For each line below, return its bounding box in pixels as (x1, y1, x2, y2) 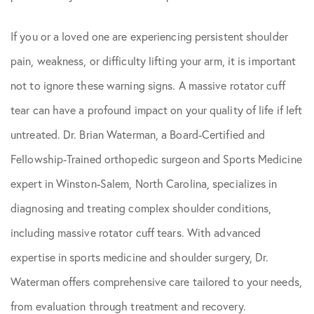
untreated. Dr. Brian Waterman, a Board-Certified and (11, 127, 266, 142)
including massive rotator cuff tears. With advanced (11, 225, 261, 240)
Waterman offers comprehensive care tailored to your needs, (11, 274, 302, 289)
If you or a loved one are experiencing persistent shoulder (11, 29, 288, 43)
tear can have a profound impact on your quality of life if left (11, 102, 303, 117)
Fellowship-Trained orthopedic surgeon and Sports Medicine (11, 151, 302, 166)
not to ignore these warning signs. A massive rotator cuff (11, 78, 285, 93)
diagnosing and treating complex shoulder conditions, (11, 200, 272, 215)
